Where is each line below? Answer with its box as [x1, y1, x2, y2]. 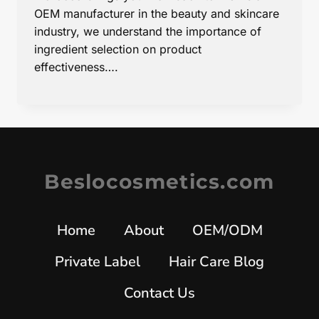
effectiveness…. [34, 59, 118, 74]
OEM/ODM [192, 220, 263, 240]
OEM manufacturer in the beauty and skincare [34, 6, 279, 21]
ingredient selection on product [34, 41, 202, 56]
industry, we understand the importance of [34, 23, 261, 38]
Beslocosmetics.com [44, 169, 275, 194]
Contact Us [124, 283, 195, 303]
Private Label [55, 251, 140, 271]
